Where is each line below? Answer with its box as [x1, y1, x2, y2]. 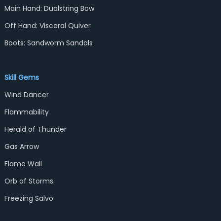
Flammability [4, 107, 49, 117]
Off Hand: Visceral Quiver [4, 21, 91, 31]
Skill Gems [4, 73, 39, 82]
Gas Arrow [4, 142, 39, 151]
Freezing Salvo [4, 193, 53, 203]
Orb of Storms [4, 176, 53, 186]
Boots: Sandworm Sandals [4, 38, 93, 48]
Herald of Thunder [4, 124, 67, 134]
